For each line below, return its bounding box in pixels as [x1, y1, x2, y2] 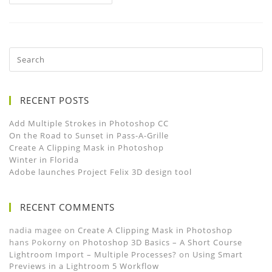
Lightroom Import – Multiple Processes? [9, 249, 177, 260]
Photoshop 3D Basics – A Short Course [83, 237, 242, 248]
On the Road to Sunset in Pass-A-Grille [9, 130, 169, 141]
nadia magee [9, 225, 62, 236]
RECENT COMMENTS [20, 201, 115, 213]
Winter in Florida [9, 154, 79, 165]
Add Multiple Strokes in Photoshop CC [9, 118, 169, 129]
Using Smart [192, 249, 243, 260]
